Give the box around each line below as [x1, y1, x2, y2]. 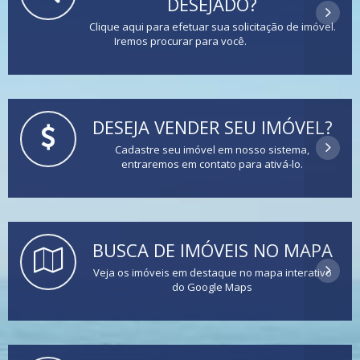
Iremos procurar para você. [113, 33, 247, 48]
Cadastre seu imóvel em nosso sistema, [115, 141, 309, 157]
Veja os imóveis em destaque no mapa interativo [92, 264, 332, 280]
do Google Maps [172, 279, 252, 294]
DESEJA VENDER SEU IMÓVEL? [92, 114, 333, 139]
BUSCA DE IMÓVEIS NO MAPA [92, 237, 333, 262]
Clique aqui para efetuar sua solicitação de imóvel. [88, 18, 336, 34]
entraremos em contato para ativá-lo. [121, 156, 303, 171]
